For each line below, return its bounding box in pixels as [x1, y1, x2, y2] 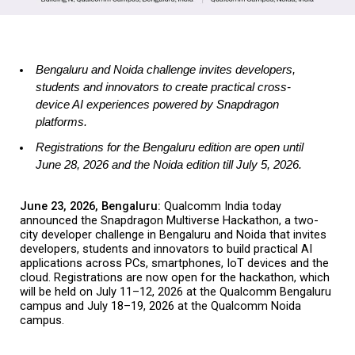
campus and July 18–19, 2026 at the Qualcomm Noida [20, 299, 301, 313]
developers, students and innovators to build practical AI [20, 242, 312, 256]
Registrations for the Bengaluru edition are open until [36, 141, 303, 154]
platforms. [36, 116, 90, 128]
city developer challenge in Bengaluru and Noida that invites [20, 227, 326, 242]
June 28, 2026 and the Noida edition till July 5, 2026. [36, 158, 302, 171]
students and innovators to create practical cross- [36, 81, 291, 94]
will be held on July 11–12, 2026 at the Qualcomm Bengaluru [20, 284, 331, 299]
